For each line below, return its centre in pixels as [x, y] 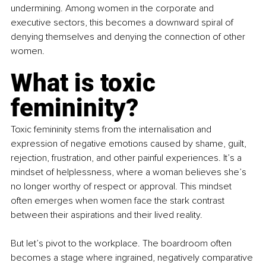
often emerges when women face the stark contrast [119, 200]
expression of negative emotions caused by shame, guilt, [130, 143]
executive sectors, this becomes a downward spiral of [123, 22]
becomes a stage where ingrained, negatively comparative [133, 257]
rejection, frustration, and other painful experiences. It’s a [127, 158]
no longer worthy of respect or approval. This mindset [122, 186]
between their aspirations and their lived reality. [107, 215]
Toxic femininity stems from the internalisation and [112, 129]
